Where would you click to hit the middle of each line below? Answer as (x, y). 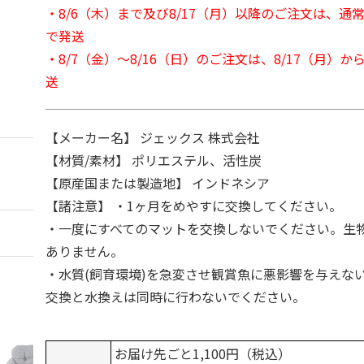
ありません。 (85, 251)
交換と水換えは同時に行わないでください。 (176, 297)
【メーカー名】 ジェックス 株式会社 (153, 137)
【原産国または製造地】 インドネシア (158, 183)
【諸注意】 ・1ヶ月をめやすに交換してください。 (194, 206)
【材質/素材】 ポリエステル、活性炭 (154, 160)
